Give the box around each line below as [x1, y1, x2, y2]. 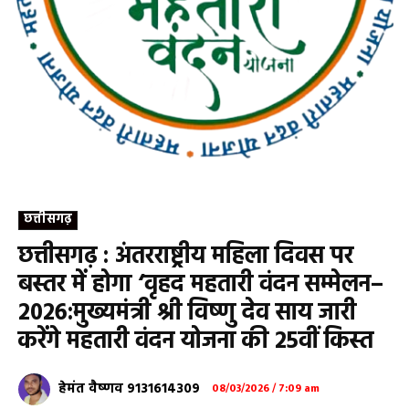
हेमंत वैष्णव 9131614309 [58, 378, 200, 401]
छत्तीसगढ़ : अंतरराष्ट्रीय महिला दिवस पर [18, 237, 353, 276]
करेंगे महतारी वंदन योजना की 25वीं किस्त [18, 322, 373, 361]
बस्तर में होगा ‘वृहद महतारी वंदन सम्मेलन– [18, 266, 383, 304]
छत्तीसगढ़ [24, 208, 72, 230]
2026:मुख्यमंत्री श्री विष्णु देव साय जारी [18, 294, 356, 332]
